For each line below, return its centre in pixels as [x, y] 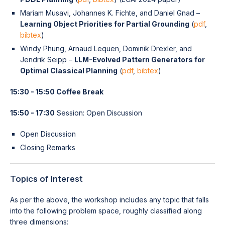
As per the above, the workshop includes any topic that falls [109, 200]
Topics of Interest [46, 179]
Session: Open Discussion [98, 113]
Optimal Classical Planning [69, 71]
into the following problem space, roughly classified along [106, 211]
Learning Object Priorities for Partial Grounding [105, 24]
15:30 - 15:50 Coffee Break [57, 92]
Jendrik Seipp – [47, 60]
